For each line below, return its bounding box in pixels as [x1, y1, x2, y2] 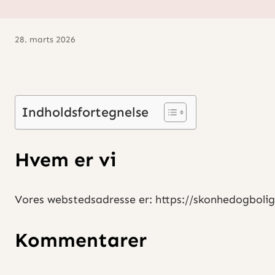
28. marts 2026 [15, 34, 76, 45]
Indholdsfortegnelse [21, 104, 149, 121]
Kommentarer [15, 228, 147, 252]
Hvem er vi [15, 147, 117, 171]
